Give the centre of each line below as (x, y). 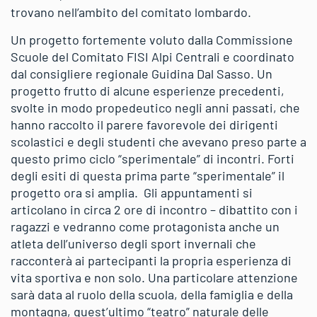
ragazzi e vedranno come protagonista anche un (145, 226)
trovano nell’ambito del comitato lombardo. (131, 12)
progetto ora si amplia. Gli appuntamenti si (132, 192)
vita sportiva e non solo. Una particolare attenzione (154, 277)
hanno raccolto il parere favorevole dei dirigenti (144, 125)
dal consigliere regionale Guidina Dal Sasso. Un (142, 74)
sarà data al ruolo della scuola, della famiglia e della (152, 294)
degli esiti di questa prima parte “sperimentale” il (148, 175)
